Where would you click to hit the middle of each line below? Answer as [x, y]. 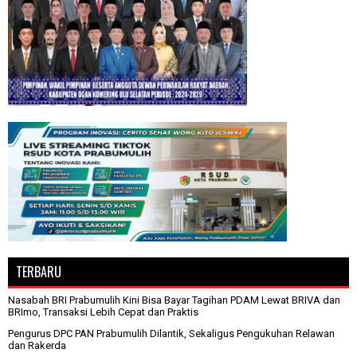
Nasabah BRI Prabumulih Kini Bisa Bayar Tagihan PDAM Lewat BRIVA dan [174, 300]
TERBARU [39, 271]
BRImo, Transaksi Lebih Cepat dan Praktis [103, 312]
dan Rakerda [37, 345]
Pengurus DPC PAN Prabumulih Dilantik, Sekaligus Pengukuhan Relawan [171, 333]
